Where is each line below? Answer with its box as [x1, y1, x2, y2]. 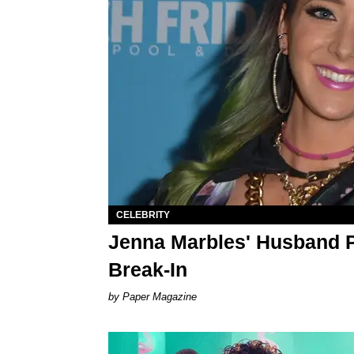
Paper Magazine [122, 290, 197, 303]
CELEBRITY [116, 209, 170, 220]
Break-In [108, 258, 187, 281]
